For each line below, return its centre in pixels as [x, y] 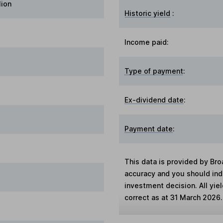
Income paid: [147, 42]
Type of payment [154, 71]
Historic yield [148, 13]
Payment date [149, 129]
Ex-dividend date [154, 100]
